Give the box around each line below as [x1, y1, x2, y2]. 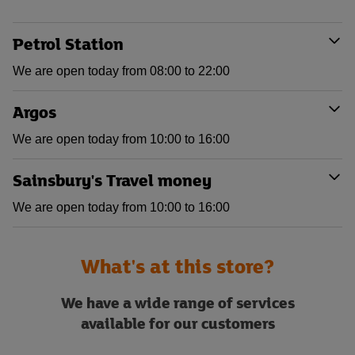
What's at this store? [81, 252, 274, 280]
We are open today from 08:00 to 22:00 [13, 64, 230, 78]
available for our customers [80, 312, 275, 334]
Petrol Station [13, 32, 124, 55]
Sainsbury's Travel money [13, 168, 212, 192]
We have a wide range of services [60, 292, 295, 313]
